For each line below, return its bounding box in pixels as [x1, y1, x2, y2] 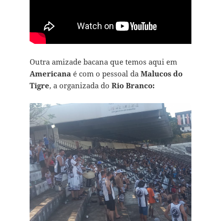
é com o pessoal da [71, 69, 141, 79]
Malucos [140, 69, 171, 79]
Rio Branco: [111, 80, 155, 91]
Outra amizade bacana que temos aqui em [29, 57, 177, 67]
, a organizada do [49, 80, 111, 91]
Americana [29, 69, 71, 79]
